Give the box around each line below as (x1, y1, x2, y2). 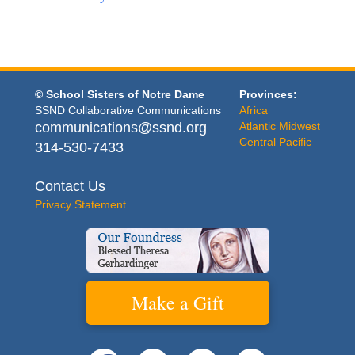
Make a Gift (131, 290, 224, 316)
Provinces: (239, 88, 298, 101)
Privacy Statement (34, 198, 126, 212)
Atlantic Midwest (239, 120, 321, 133)
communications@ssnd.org (34, 120, 207, 136)
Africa (239, 104, 269, 117)
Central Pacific (239, 136, 312, 149)
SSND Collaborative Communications (34, 104, 221, 117)
